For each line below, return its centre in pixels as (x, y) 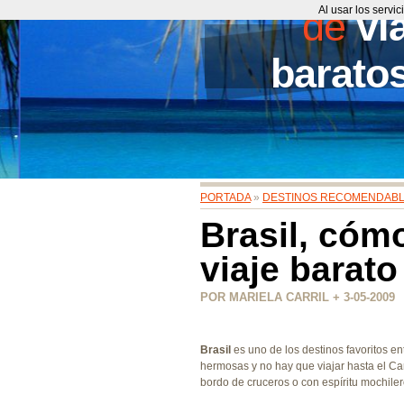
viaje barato (299, 269)
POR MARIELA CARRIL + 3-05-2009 (298, 297)
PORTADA (225, 197)
